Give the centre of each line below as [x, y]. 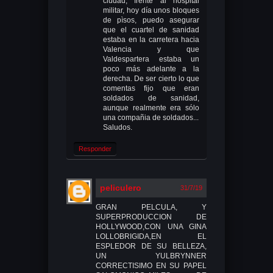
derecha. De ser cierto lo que [151, 78]
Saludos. [118, 127]
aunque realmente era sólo [151, 108]
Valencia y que [151, 49]
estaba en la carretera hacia [151, 39]
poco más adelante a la [151, 69]
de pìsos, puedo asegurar [151, 20]
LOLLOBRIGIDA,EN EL [151, 236]
